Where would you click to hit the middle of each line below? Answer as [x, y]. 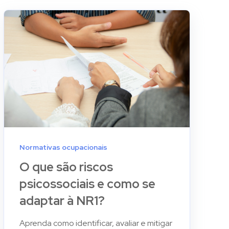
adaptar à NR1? [62, 201]
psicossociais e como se [87, 184]
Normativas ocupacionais [63, 147]
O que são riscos [66, 167]
